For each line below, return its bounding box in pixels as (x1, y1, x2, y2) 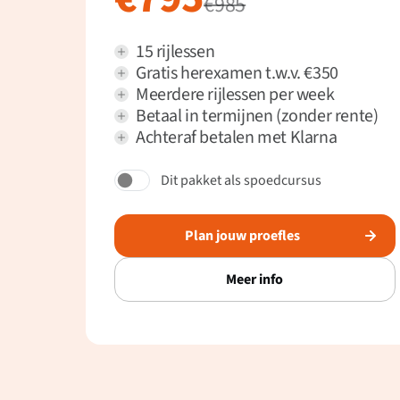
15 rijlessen (136, 39, 215, 65)
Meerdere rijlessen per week (136, 82, 335, 108)
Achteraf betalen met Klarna (136, 125, 337, 151)
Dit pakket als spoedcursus (161, 171, 321, 191)
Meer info (226, 270, 284, 290)
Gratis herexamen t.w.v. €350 (136, 61, 338, 87)
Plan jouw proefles (184, 226, 300, 246)
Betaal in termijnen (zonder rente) (136, 104, 379, 129)
